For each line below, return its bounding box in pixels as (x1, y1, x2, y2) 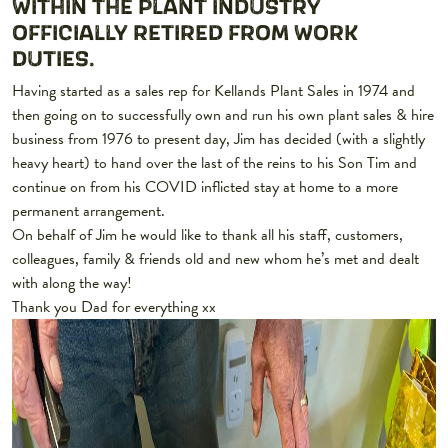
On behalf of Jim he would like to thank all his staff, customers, (12, 223, 403, 248)
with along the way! (12, 271, 132, 296)
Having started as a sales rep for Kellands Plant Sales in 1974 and (12, 79, 415, 104)
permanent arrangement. (12, 199, 165, 224)
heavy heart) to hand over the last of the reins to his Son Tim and (12, 151, 417, 176)
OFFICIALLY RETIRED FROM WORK (12, 17, 358, 47)
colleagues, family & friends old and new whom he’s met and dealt (12, 247, 419, 272)
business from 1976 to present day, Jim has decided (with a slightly (12, 127, 425, 152)
